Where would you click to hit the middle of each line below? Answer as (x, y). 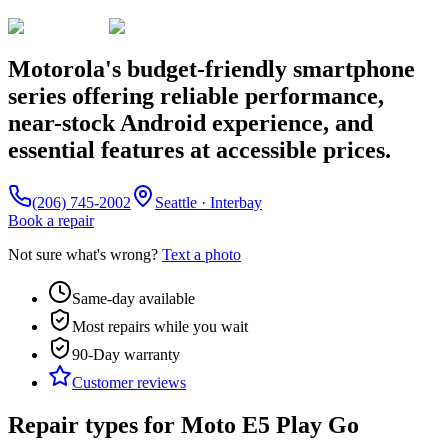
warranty (150, 354)
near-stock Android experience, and (190, 122)
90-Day (96, 354)
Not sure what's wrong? (83, 254)
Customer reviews (129, 382)
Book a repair (51, 220)
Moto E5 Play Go (270, 424)
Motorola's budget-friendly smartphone (211, 68)
